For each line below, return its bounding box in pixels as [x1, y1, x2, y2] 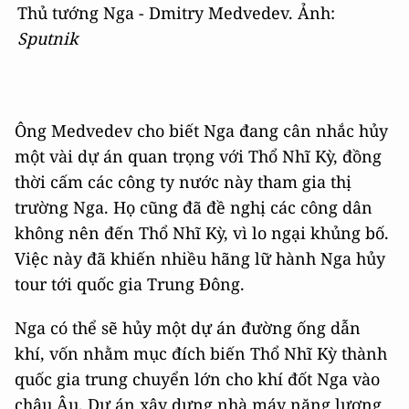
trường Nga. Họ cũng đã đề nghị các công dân [15, 195, 372, 218]
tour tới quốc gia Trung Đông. [15, 272, 245, 295]
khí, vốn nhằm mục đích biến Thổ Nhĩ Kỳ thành [15, 341, 387, 364]
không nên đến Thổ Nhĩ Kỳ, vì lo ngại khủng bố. [15, 221, 389, 244]
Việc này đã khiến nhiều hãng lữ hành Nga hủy [15, 246, 385, 269]
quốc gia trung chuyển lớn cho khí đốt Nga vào [15, 367, 380, 390]
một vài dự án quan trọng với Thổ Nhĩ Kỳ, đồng [15, 144, 382, 167]
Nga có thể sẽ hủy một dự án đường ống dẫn [15, 316, 361, 339]
